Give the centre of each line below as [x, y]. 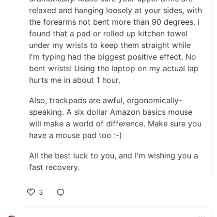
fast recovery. [54, 167]
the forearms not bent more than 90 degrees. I [114, 22]
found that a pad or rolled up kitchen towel [108, 33]
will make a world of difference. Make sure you [115, 124]
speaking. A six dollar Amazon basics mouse [111, 112]
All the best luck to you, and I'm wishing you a [114, 155]
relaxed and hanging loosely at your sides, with [116, 10]
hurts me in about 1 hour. [75, 80]
